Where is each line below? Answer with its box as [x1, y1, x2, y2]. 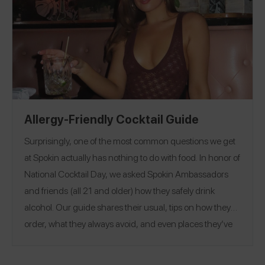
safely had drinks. [24, 233, 91, 246]
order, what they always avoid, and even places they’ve [24, 216, 232, 230]
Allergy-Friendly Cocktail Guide [24, 111, 199, 127]
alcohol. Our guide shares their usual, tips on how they [24, 200, 231, 213]
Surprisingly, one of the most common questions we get [24, 134, 235, 147]
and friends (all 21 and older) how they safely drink [24, 183, 215, 196]
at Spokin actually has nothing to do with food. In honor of [24, 150, 240, 163]
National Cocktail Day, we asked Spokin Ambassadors [24, 167, 228, 180]
